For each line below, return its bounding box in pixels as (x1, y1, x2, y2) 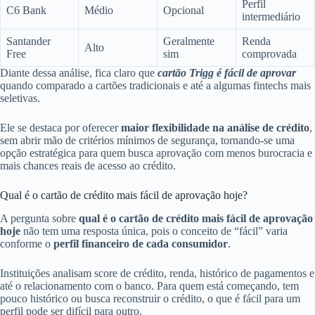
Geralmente (163, 34, 214, 47)
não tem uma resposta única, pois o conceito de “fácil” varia (20, 224, 288, 237)
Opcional (163, 4, 204, 16)
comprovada (242, 47, 297, 60)
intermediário (242, 10, 300, 22)
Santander (6, 34, 51, 47)
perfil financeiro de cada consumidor (53, 237, 228, 250)
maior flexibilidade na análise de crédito (121, 121, 309, 134)
